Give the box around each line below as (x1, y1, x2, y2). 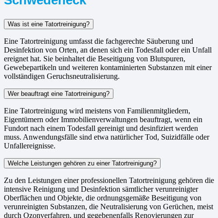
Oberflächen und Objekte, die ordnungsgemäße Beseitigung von (4, 193, 201, 202)
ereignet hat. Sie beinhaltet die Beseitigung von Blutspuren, (4, 54, 185, 63)
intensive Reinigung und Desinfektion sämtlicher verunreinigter (4, 184, 198, 193)
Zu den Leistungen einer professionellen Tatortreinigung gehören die (4, 176, 214, 184)
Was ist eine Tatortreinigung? (8, 20, 90, 28)
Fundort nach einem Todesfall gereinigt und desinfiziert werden (4, 124, 198, 132)
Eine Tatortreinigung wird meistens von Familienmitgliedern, (4, 106, 190, 115)
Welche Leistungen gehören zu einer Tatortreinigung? (8, 159, 157, 167)
